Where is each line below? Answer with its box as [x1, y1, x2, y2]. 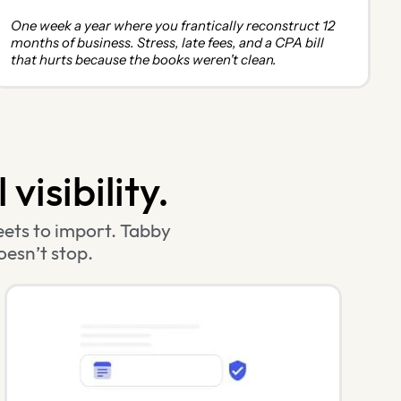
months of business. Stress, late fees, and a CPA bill [10, 34, 324, 52]
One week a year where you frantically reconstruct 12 [10, 17, 335, 35]
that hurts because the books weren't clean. [10, 51, 277, 69]
